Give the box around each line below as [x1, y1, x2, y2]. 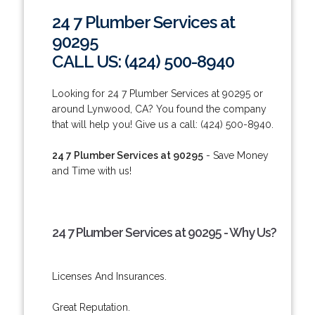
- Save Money [202, 149, 269, 161]
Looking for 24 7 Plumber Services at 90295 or [51, 87, 263, 99]
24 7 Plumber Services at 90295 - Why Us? [51, 224, 276, 240]
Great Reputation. [51, 301, 130, 313]
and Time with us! [51, 165, 131, 176]
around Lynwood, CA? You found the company [51, 103, 266, 115]
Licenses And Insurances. [51, 270, 167, 282]
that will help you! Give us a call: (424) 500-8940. [51, 118, 274, 130]
